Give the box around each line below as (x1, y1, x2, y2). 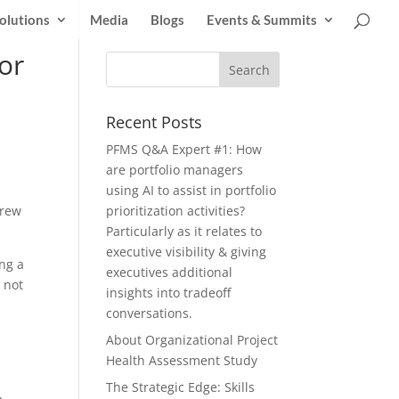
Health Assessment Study (106, 352, 258, 369)
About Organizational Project (106, 331, 279, 348)
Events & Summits (207, 12, 317, 28)
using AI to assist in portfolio (106, 182, 277, 199)
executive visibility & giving (106, 243, 267, 260)
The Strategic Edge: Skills (106, 379, 256, 395)
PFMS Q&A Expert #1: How (106, 141, 263, 158)
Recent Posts (106, 111, 203, 133)
